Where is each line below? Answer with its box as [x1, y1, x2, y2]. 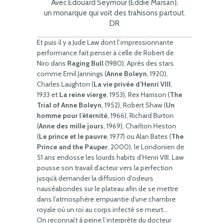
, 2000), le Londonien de [108, 142, 184, 151]
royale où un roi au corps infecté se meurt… [37, 205, 168, 214]
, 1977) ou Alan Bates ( [107, 132, 171, 141]
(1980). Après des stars [104, 59, 174, 68]
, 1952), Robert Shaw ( [102, 101, 166, 110]
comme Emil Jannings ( [37, 69, 107, 78]
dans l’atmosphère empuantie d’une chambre [37, 195, 176, 204]
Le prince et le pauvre [39, 132, 107, 141]
